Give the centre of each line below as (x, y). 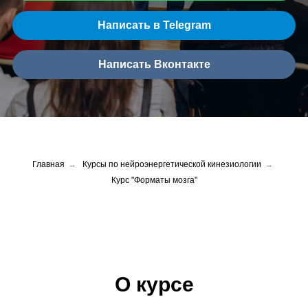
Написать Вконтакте (154, 64)
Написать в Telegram (154, 25)
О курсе (154, 284)
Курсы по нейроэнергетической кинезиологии (172, 164)
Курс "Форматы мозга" (154, 180)
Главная (48, 164)
